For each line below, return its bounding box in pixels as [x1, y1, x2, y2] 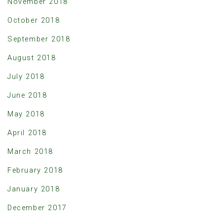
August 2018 [7, 53, 56, 62]
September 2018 [7, 35, 71, 43]
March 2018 [7, 147, 53, 156]
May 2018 [7, 110, 45, 118]
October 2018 [7, 16, 60, 25]
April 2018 [7, 128, 47, 137]
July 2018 [7, 72, 45, 81]
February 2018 [7, 166, 63, 175]
